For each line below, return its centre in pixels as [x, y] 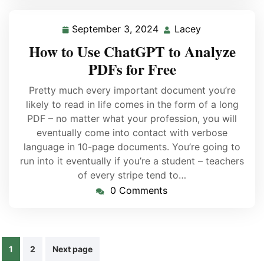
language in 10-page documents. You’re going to [132, 147]
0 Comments [138, 190]
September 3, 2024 [113, 29]
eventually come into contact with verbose [132, 133]
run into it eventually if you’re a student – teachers [132, 161]
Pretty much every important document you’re [132, 90]
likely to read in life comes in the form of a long [132, 104]
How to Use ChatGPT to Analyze [132, 52]
